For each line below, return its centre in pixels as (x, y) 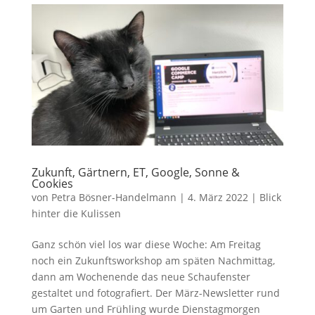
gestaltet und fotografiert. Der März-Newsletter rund (155, 293)
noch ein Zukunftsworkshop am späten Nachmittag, (153, 261)
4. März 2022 (218, 198)
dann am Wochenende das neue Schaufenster (141, 277)
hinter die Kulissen (76, 214)
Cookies (52, 184)
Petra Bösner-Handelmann (114, 198)
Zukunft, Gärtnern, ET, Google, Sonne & (135, 173)
